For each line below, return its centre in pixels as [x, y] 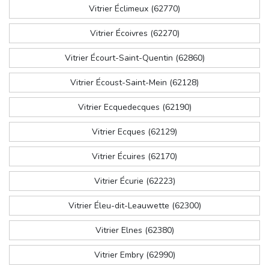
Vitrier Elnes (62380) [134, 231]
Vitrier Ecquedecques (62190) [134, 107]
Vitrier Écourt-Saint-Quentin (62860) [134, 58]
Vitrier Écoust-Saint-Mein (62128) [134, 83]
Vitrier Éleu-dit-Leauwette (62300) [134, 206]
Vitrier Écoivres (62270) [134, 34]
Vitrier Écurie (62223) [134, 181]
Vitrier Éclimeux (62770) [134, 9]
